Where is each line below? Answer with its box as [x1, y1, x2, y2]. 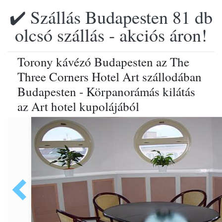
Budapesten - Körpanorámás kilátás [17, 83, 195, 100]
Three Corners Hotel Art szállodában [17, 68, 202, 85]
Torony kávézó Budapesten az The [17, 54, 189, 70]
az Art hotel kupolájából [17, 98, 139, 114]
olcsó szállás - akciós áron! [15, 23, 207, 47]
